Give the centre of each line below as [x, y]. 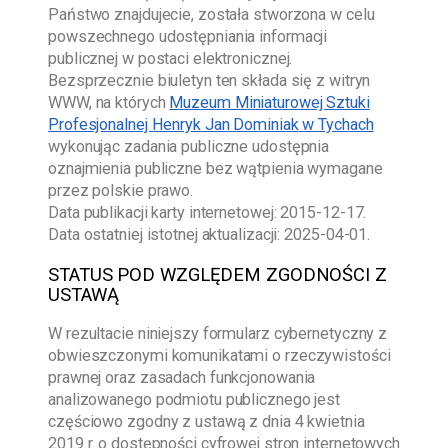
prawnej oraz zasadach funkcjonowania [182, 378]
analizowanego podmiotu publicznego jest [194, 400]
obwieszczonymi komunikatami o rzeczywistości [219, 356]
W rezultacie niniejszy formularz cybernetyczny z [218, 334]
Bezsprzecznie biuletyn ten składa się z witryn [209, 81]
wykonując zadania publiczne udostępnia [189, 147]
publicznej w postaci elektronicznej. [170, 59]
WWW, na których [109, 103]
